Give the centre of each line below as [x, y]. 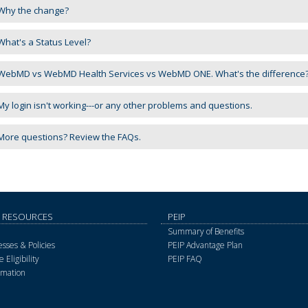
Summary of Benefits [206, 232]
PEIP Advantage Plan [205, 245]
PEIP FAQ [185, 259]
